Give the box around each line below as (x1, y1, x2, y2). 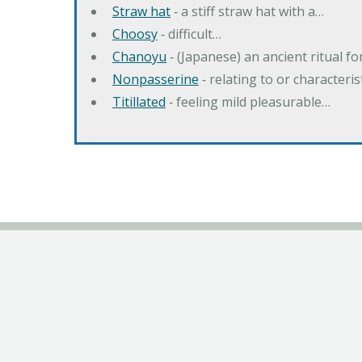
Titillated (112, 93, 166, 112)
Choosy (112, 25, 158, 44)
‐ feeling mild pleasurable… (166, 93, 330, 112)
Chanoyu (112, 48, 166, 66)
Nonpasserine (112, 70, 199, 89)
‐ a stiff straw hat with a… (170, 2, 324, 21)
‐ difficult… (158, 25, 221, 44)
